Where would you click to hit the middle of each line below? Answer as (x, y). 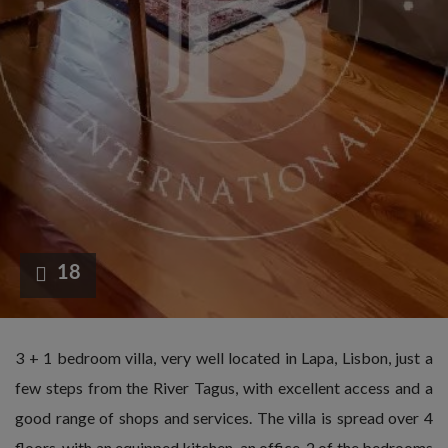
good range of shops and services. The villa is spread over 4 (224, 417)
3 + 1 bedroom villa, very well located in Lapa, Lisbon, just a (224, 357)
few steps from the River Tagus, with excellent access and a (224, 387)
